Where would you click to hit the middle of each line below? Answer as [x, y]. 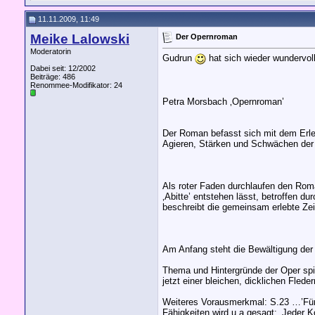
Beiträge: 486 [53, 77]
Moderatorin [51, 51]
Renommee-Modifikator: [72, 85]
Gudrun [179, 58]
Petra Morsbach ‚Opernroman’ [223, 101]
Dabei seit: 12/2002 [63, 68]
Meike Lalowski [80, 39]
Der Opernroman [207, 36]
